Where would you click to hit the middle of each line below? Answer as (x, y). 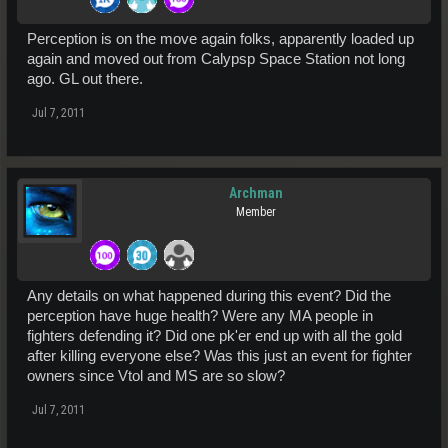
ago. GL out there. (85, 78)
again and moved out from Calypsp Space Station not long (216, 58)
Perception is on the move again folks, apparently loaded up (220, 38)
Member (256, 211)
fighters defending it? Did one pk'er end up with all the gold (214, 335)
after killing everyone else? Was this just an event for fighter (219, 355)
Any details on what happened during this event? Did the (209, 295)
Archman (256, 192)
